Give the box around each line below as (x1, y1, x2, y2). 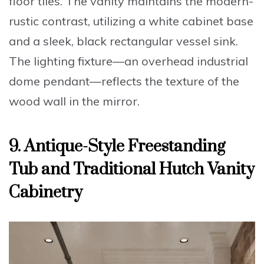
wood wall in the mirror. (9, 93, 140, 108)
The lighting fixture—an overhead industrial (9, 53, 248, 68)
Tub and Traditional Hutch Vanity (9, 159, 255, 180)
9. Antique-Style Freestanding (9, 136, 225, 157)
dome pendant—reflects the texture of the (9, 73, 239, 88)
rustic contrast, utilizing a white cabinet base (9, 13, 253, 28)
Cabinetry (9, 181, 82, 203)
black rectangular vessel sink (77, 33, 236, 48)
